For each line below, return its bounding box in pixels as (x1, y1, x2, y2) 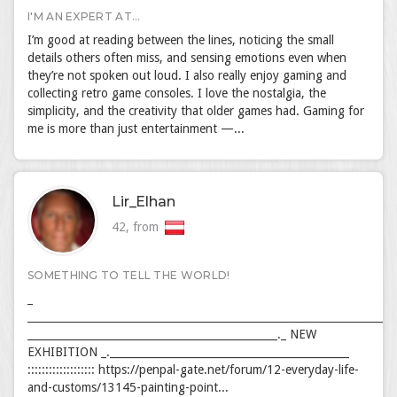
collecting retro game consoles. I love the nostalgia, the (27, 86, 326, 100)
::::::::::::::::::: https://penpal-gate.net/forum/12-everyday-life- (27, 362, 359, 377)
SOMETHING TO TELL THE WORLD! (27, 269, 230, 282)
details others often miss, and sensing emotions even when (27, 51, 346, 65)
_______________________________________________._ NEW (27, 327, 316, 341)
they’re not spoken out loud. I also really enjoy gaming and (27, 68, 346, 82)
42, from (112, 220, 162, 234)
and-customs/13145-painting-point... (27, 380, 229, 394)
